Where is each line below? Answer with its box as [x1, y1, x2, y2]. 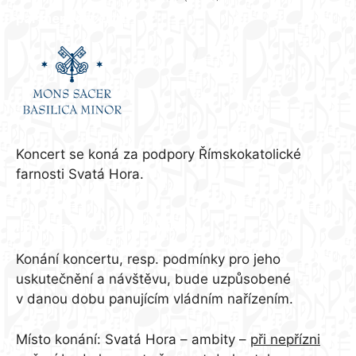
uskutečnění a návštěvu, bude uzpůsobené [16, 271, 291, 288]
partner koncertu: [16, 10, 129, 26]
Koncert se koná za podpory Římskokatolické [16, 145, 301, 162]
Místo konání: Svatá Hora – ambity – [16, 331, 250, 347]
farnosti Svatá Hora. [16, 165, 148, 182]
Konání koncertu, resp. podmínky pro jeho [16, 251, 281, 268]
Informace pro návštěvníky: [16, 219, 188, 235]
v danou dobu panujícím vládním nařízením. [16, 291, 293, 308]
